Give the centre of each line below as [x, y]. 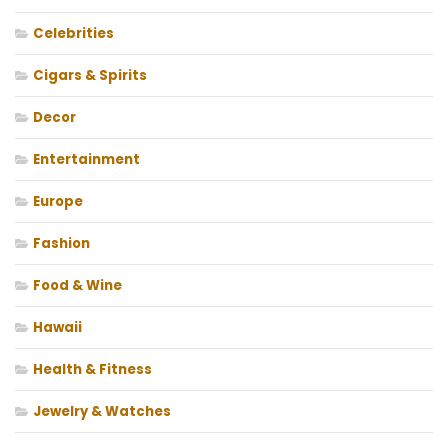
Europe [58, 202]
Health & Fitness [92, 370]
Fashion [61, 244]
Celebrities [73, 34]
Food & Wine [77, 286]
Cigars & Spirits [90, 76]
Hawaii [57, 328]
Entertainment [86, 160]
